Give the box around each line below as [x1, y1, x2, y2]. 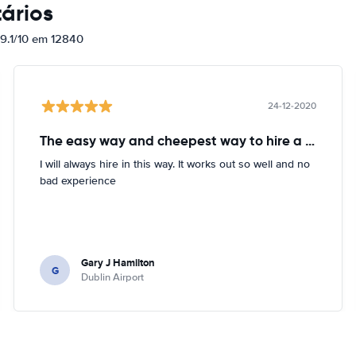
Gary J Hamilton [81, 255, 156, 270]
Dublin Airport [81, 271, 145, 284]
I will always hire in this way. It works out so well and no [40, 157, 311, 171]
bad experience [40, 174, 117, 188]
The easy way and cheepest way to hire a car [305, 132, 315, 149]
